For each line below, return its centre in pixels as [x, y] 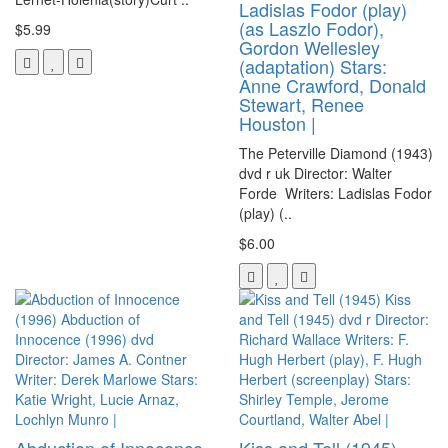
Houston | [277, 122]
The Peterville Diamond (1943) [336, 152]
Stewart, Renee [301, 103]
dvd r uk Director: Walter [315, 172]
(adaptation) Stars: [313, 65]
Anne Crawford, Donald [332, 84]
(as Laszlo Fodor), [311, 27]
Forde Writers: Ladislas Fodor [335, 192]
